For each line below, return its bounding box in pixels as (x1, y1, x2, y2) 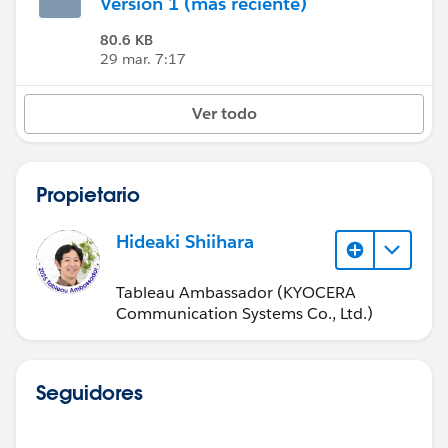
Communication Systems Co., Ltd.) (116, 302, 373, 324)
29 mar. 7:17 (100, 50, 186, 68)
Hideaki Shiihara (116, 230, 254, 253)
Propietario (36, 181, 140, 207)
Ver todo (191, 103, 257, 124)
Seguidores (36, 378, 143, 405)
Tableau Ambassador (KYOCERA (116, 281, 356, 303)
